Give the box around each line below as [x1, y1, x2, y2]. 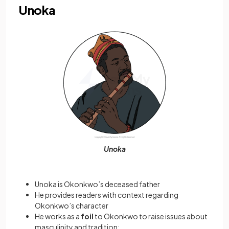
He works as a [35, 212, 81, 221]
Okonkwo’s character [35, 201, 108, 211]
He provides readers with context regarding [35, 190, 178, 200]
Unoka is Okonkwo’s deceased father [35, 179, 160, 189]
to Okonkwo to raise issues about [95, 212, 208, 221]
